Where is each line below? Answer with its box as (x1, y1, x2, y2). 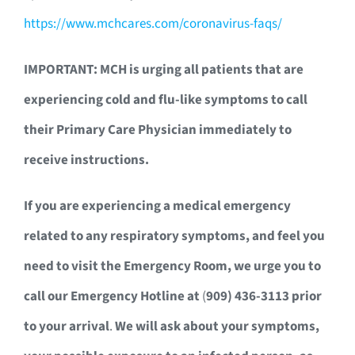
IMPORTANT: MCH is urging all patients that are (24, 60, 303, 80)
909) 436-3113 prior (206, 287, 322, 307)
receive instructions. (24, 151, 149, 170)
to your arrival (24, 317, 109, 337)
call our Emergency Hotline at (24, 287, 202, 307)
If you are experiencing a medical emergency (24, 197, 291, 216)
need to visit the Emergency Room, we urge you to (24, 257, 321, 277)
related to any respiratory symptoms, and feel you (24, 227, 325, 246)
